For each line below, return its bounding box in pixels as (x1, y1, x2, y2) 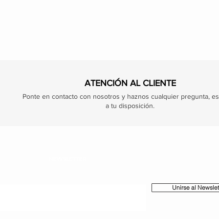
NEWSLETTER (48, 155, 87, 163)
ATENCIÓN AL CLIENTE (84, 78, 176, 88)
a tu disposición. (105, 102, 154, 110)
